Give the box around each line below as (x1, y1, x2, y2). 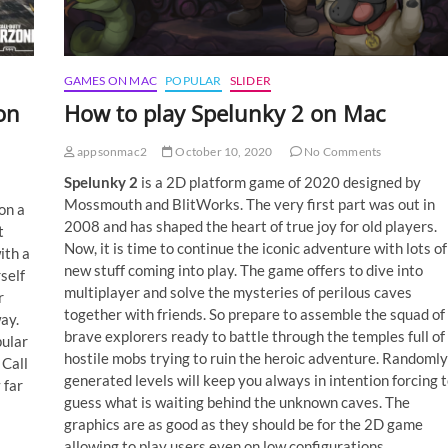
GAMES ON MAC (63, 72, 157, 88)
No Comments (301, 143, 382, 159)
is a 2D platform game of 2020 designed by (137, 172, 421, 191)
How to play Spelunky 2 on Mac (63, 97, 386, 128)
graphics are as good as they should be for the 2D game (63, 414, 423, 433)
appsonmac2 (74, 143, 147, 159)
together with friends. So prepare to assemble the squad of (63, 304, 445, 323)
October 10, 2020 (173, 143, 273, 159)
